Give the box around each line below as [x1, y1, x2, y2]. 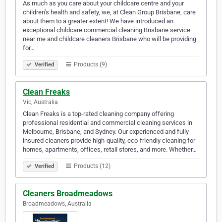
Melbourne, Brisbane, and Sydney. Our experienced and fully [23, 128, 189, 136]
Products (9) [72, 61, 107, 68]
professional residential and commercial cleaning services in [23, 119, 192, 127]
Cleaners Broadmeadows [23, 189, 112, 199]
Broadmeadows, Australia [23, 200, 92, 208]
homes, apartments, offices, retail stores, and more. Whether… [23, 146, 197, 154]
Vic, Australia [23, 99, 58, 106]
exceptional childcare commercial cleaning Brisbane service [23, 26, 190, 34]
